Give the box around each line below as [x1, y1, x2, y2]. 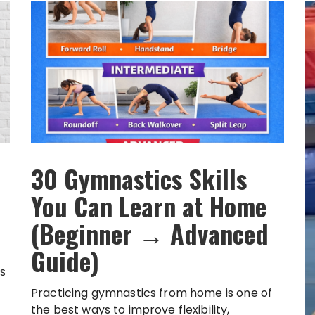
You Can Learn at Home [31, 187, 266, 225]
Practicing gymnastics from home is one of [31, 285, 273, 302]
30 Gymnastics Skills [31, 160, 247, 198]
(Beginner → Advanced [31, 214, 269, 252]
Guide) [31, 242, 99, 280]
